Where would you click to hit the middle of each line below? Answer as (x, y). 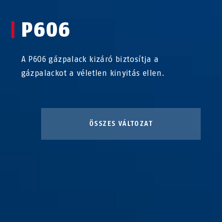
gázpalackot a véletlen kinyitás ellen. (93, 73)
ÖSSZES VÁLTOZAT (121, 123)
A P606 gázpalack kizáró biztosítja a (90, 59)
